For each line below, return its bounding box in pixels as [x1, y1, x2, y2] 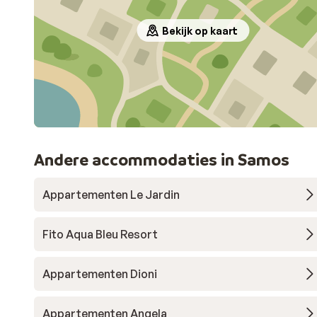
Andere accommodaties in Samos [34, 149, 289, 170]
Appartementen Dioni [42, 267, 157, 281]
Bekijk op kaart [162, 24, 238, 37]
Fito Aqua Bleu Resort [42, 227, 158, 241]
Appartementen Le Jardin [42, 188, 180, 202]
